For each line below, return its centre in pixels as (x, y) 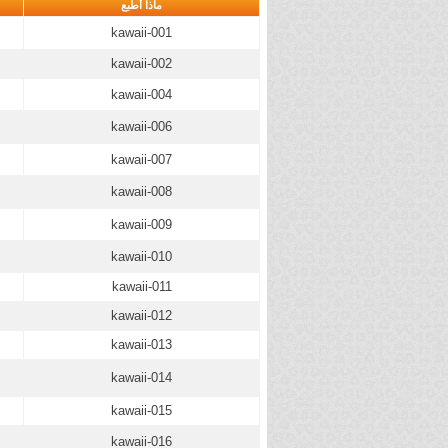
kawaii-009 (141, 224)
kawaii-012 (141, 315)
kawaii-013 (141, 344)
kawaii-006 (141, 126)
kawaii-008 (141, 191)
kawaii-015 (141, 410)
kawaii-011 (141, 286)
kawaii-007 (141, 159)
